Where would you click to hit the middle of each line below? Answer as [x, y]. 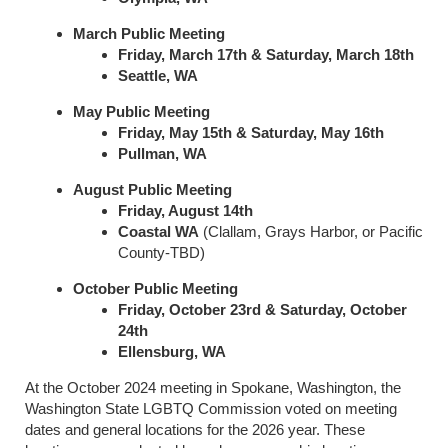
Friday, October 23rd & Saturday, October [262, 310]
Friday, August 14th [185, 211]
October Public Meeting [155, 289]
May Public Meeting [141, 112]
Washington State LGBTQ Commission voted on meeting [211, 409]
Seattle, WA [158, 76]
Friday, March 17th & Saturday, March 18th [266, 55]
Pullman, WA [162, 154]
